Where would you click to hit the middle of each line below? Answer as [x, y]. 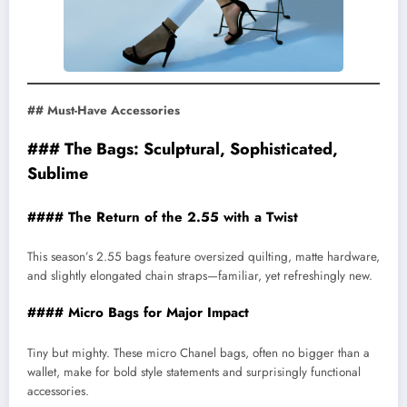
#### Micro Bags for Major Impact [138, 313]
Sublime [58, 174]
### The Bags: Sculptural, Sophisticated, [183, 149]
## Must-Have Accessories [104, 110]
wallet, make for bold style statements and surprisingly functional [194, 372]
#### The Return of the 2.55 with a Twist [163, 217]
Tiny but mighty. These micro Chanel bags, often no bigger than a [199, 352]
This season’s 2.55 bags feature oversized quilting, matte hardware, [203, 257]
